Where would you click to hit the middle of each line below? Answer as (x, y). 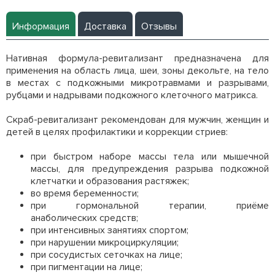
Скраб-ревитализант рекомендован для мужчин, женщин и (137, 120)
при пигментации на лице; (87, 267)
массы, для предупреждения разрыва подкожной (150, 169)
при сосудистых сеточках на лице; (108, 255)
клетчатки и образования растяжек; (110, 181)
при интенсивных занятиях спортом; (110, 230)
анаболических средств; (84, 218)
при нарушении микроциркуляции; (105, 242)
